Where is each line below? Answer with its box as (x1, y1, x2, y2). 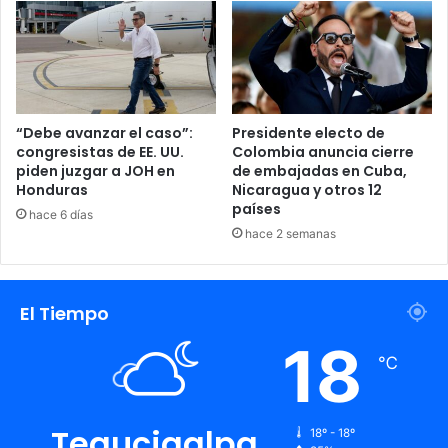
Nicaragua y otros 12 (232, 180, 382, 201)
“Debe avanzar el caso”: (16, 123, 193, 144)
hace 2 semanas (245, 226, 336, 242)
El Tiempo (20, 301, 109, 327)
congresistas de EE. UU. (16, 142, 184, 163)
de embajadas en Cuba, (232, 161, 407, 182)
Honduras (16, 180, 88, 201)
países (232, 199, 281, 220)
